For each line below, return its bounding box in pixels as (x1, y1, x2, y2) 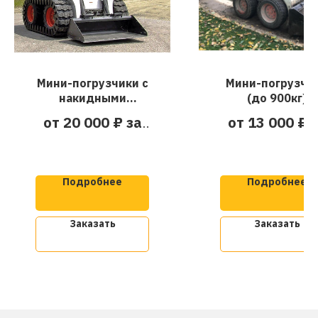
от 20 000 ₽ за (43, 113, 142, 133)
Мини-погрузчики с (36, 76, 148, 91)
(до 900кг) (247, 91, 307, 106)
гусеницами (57, 106, 127, 121)
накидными (58, 91, 126, 106)
